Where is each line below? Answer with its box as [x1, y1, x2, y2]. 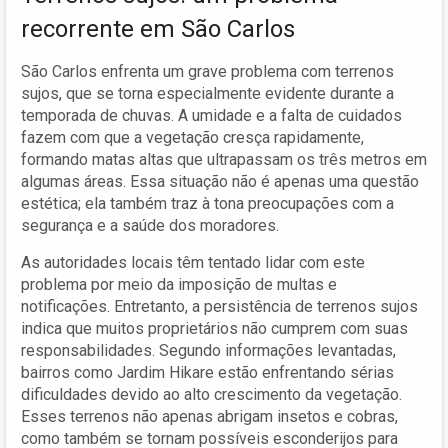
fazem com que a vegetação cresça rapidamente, [21, 127, 364, 147]
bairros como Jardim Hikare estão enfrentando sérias [21, 362, 394, 382]
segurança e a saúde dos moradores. [21, 215, 279, 235]
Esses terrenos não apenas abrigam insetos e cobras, [21, 406, 398, 426]
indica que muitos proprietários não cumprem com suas [21, 318, 408, 338]
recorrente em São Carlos [21, 14, 295, 43]
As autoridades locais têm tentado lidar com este [21, 252, 365, 272]
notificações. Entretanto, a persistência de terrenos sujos [21, 296, 418, 316]
